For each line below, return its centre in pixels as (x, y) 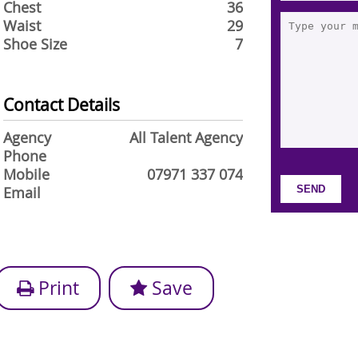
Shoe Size (35, 44)
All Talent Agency (186, 138)
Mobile (26, 175)
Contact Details (62, 105)
